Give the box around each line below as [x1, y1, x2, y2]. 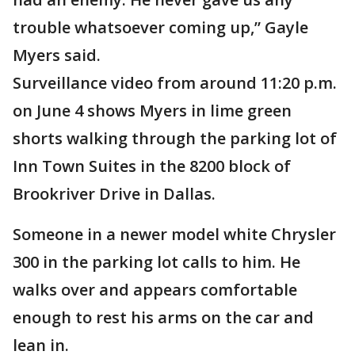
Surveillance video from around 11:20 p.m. [13, 72, 337, 94]
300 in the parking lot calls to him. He [13, 251, 300, 273]
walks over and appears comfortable [13, 279, 297, 300]
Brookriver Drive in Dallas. [13, 183, 216, 204]
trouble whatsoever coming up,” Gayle [13, 17, 308, 38]
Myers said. [13, 44, 101, 66]
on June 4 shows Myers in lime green [13, 100, 292, 121]
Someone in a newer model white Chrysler [13, 223, 336, 245]
